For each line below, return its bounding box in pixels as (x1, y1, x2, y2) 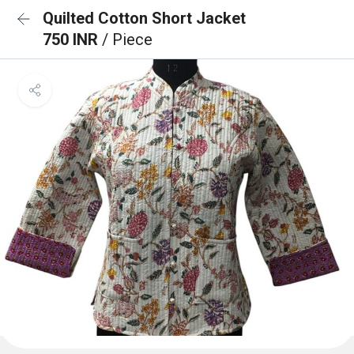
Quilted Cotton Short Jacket (43, 9, 246, 28)
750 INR (43, 30, 102, 49)
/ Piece (102, 30, 153, 49)
